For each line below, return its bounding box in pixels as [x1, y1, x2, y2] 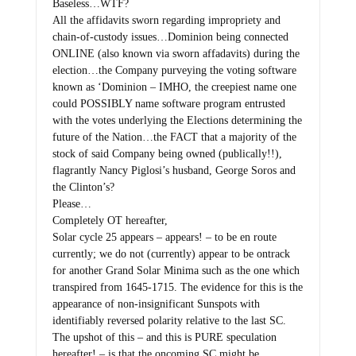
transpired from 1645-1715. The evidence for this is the [52, 281, 303, 293]
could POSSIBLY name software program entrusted [52, 97, 285, 110]
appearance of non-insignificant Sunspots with [52, 297, 260, 310]
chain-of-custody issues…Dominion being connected [52, 30, 288, 43]
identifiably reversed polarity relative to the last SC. [52, 314, 286, 327]
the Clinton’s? [52, 180, 114, 193]
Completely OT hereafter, [52, 214, 168, 226]
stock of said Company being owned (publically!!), [52, 147, 282, 160]
